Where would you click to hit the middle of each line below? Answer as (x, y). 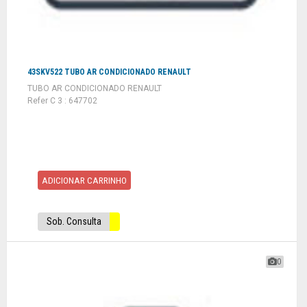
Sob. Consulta (74, 221)
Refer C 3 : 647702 (62, 101)
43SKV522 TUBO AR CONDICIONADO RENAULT (109, 72)
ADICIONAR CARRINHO (84, 180)
